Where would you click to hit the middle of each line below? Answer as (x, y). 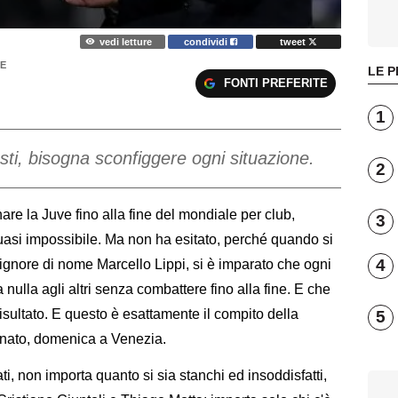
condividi (207, 41)
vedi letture (125, 41)
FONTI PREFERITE (275, 83)
